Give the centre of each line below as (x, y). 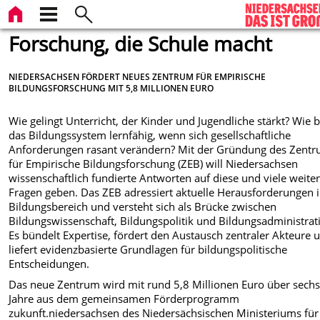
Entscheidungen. (49, 264)
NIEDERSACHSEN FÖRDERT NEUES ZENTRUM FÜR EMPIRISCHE (137, 76)
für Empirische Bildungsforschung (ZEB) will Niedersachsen (154, 164)
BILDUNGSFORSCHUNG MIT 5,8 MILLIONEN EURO (111, 87)
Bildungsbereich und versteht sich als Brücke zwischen (143, 207)
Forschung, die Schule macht (141, 44)
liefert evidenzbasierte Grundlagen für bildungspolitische (148, 250)
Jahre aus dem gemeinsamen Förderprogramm (124, 298)
